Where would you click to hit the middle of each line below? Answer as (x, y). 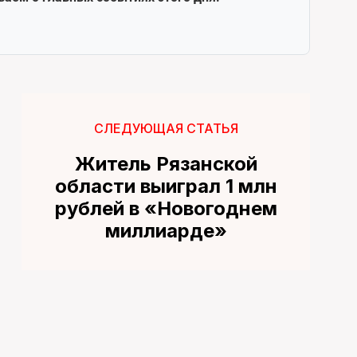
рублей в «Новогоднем (166, 208)
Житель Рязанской (166, 163)
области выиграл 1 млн (166, 186)
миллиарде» (166, 230)
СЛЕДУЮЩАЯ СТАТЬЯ (166, 128)
